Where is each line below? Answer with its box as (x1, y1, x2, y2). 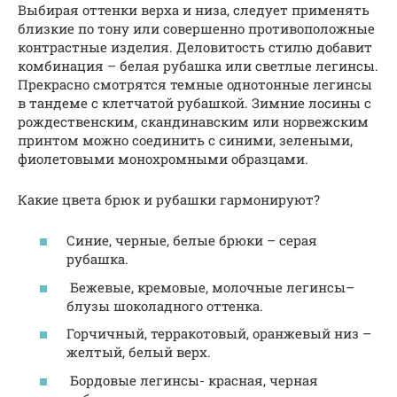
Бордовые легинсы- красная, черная (66, 370, 318, 389)
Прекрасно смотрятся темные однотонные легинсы (18, 74, 372, 93)
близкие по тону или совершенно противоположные (18, 19, 375, 37)
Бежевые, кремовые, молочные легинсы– (66, 277, 354, 296)
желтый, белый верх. (66, 343, 211, 361)
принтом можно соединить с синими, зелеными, (18, 130, 353, 149)
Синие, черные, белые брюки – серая (66, 231, 317, 249)
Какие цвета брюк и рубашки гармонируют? (18, 190, 320, 208)
